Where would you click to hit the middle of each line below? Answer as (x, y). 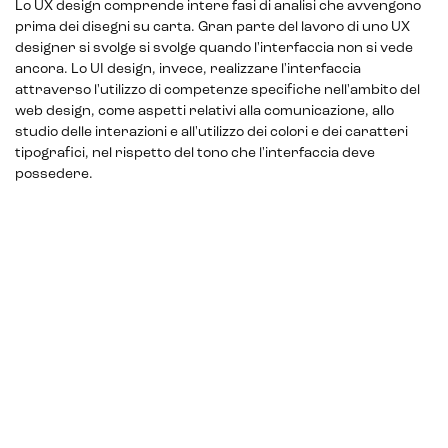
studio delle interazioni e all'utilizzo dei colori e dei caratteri (211, 132)
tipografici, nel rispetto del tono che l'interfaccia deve (195, 153)
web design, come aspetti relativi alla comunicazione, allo (204, 111)
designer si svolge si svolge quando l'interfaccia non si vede (214, 48)
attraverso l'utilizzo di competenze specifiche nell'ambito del (217, 90)
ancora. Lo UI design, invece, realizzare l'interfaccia (188, 69)
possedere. (54, 174)
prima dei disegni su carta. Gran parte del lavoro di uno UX (212, 27)
